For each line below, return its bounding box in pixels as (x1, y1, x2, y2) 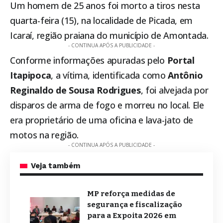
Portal (167, 54, 195, 67)
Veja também (31, 161, 80, 171)
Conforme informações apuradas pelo (10, 54, 167, 67)
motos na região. (10, 129, 79, 141)
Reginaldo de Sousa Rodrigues (10, 84, 141, 97)
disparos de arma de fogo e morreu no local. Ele (10, 99, 204, 111)
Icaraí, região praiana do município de (10, 29, 164, 42)
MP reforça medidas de (87, 189, 175, 199)
